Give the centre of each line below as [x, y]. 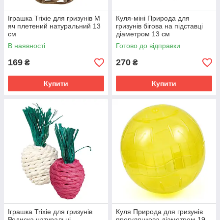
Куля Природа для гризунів [159, 212]
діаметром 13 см [143, 34]
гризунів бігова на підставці [159, 26]
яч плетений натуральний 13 [54, 26]
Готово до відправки [148, 46]
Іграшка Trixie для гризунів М [54, 18]
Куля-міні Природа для [153, 18]
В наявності [27, 46]
